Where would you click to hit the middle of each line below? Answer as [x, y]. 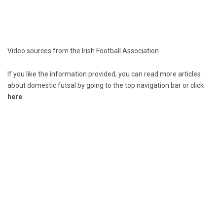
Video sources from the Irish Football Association [83, 51]
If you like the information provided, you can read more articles [104, 74]
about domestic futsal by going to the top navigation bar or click [106, 86]
